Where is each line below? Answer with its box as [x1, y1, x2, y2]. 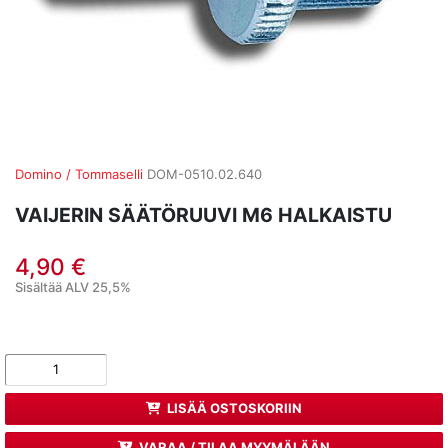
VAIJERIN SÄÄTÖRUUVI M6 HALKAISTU [15, 202, 392, 227]
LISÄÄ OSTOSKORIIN [167, 400, 303, 417]
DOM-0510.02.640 [147, 166, 262, 182]
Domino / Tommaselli [15, 166, 143, 182]
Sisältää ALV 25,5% [15, 278, 131, 295]
